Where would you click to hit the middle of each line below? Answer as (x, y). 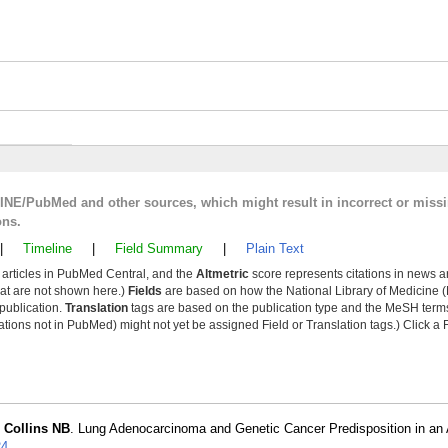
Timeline (47, 248)
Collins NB (37, 428)
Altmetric (222, 274)
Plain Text (275, 248)
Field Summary (159, 248)
